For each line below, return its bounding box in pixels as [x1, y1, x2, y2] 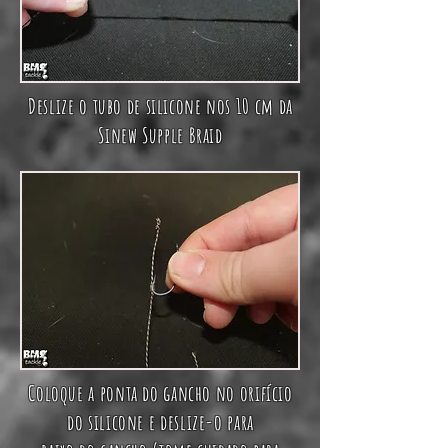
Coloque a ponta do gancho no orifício [28, 380, 293, 407]
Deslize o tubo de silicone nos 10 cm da [28, 93, 293, 120]
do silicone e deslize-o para [67, 409, 254, 436]
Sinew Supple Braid [98, 122, 223, 149]
